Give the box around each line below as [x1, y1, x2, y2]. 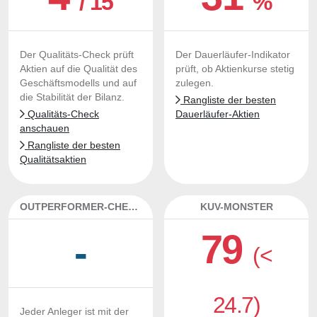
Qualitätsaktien [20, 154, 86, 165]
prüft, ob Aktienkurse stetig [175, 64, 294, 74]
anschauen [20, 123, 69, 134]
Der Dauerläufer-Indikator [175, 50, 290, 60]
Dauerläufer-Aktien [175, 109, 260, 120]
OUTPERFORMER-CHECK [128, 201, 138, 212]
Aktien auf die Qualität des [20, 64, 137, 74]
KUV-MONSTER [200, 201, 273, 212]
